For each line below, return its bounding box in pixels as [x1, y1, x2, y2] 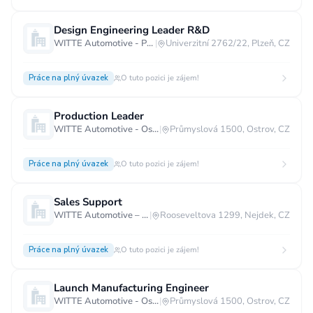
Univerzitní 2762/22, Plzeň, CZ [166, 37, 290, 50]
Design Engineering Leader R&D [54, 23, 210, 37]
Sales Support [54, 195, 122, 209]
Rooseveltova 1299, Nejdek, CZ [160, 209, 290, 221]
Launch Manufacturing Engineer [54, 281, 209, 295]
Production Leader [54, 109, 144, 123]
